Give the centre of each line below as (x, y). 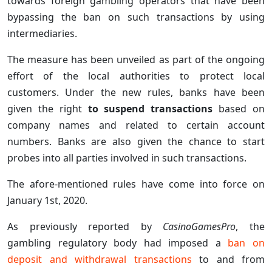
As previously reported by (85, 226)
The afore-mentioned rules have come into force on (136, 184)
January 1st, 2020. (47, 200)
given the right (48, 108)
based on (239, 108)
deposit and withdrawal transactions (100, 259)
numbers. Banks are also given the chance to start (136, 141)
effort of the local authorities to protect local (136, 76)
